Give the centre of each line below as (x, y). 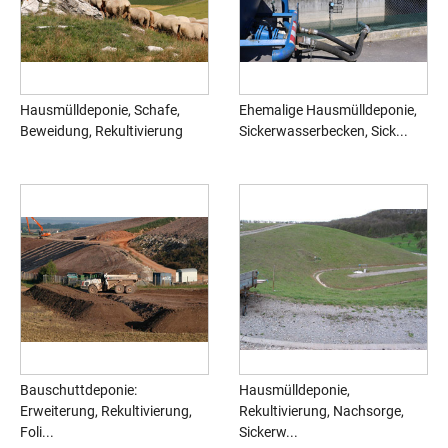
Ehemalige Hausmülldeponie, (328, 110)
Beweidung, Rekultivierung (101, 131)
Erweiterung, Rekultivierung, (106, 411)
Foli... (37, 432)
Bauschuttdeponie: (78, 390)
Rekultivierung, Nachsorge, (321, 411)
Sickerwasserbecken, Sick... (323, 131)
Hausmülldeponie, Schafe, (100, 110)
